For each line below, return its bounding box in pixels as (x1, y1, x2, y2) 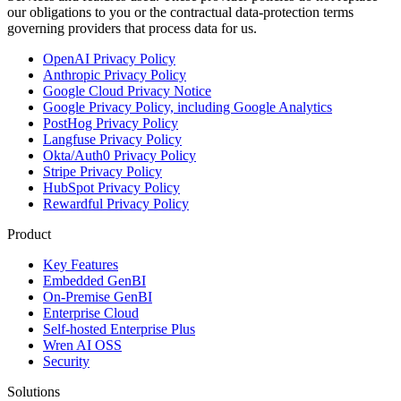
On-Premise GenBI (43, 288, 152, 304)
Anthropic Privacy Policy (43, 66, 186, 82)
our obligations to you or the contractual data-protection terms (7, 4, 354, 20)
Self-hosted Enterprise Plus (43, 320, 195, 337)
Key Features (43, 256, 118, 272)
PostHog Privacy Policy (43, 115, 178, 131)
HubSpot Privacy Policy (43, 179, 180, 195)
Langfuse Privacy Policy (43, 131, 182, 147)
